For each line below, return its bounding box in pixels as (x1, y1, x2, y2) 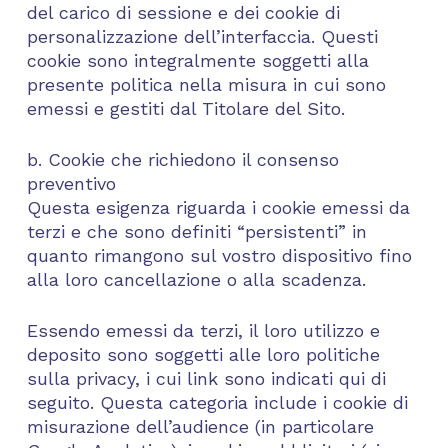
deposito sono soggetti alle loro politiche (26, 344, 380, 365)
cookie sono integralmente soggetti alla (26, 50, 369, 71)
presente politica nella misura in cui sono (26, 74, 386, 95)
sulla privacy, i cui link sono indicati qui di (26, 368, 386, 389)
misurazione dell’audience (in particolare (26, 416, 374, 437)
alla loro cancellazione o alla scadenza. (26, 269, 366, 290)
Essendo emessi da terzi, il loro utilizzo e (26, 320, 380, 341)
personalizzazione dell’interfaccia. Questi (26, 26, 378, 47)
